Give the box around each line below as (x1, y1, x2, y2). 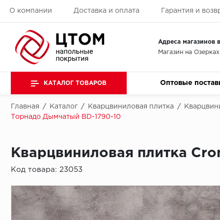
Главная (11, 104, 39, 110)
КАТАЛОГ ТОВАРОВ (44, 80, 107, 86)
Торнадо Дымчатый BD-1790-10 (11, 114, 121, 120)
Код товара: (11, 166, 59, 173)
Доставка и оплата (73, 8, 139, 14)
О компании (9, 8, 52, 14)
